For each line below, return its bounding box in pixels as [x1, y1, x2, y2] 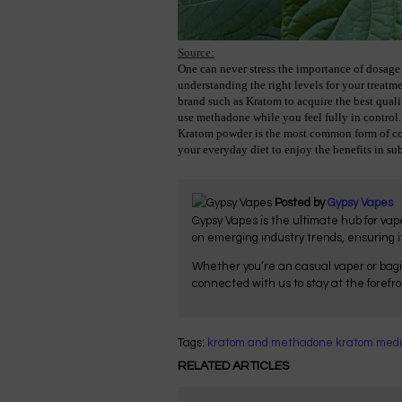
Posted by [275, 196, 328, 209]
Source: [178, 45, 214, 59]
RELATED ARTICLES [178, 359, 289, 372]
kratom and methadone [207, 336, 333, 349]
